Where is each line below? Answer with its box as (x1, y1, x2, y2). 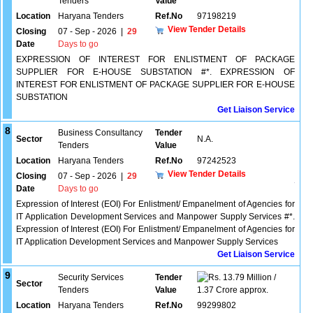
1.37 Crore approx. (197, 285, 268, 295)
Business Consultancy (58, 128, 143, 138)
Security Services (58, 272, 124, 282)
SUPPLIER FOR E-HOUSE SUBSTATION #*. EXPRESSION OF (16, 67, 295, 77)
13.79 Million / (221, 272, 276, 282)
